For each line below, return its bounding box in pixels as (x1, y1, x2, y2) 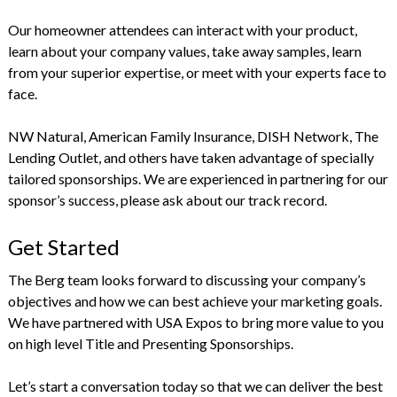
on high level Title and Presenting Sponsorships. (7, 334, 293, 352)
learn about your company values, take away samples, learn (7, 42, 362, 59)
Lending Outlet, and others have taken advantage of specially (7, 148, 374, 166)
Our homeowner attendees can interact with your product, (7, 20, 357, 38)
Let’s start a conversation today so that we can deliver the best (7, 377, 383, 394)
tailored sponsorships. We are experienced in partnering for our (7, 169, 388, 187)
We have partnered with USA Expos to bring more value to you (7, 313, 384, 331)
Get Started (7, 233, 120, 260)
